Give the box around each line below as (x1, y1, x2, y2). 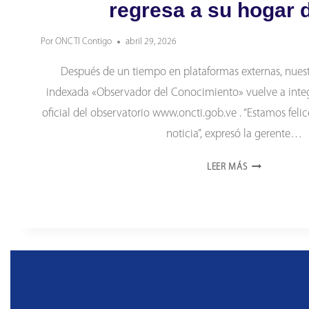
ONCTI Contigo (55, 37, 112, 47)
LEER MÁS (207, 163, 248, 172)
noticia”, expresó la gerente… (166, 128, 302, 141)
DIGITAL (246, 275, 279, 285)
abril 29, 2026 (126, 37, 177, 47)
